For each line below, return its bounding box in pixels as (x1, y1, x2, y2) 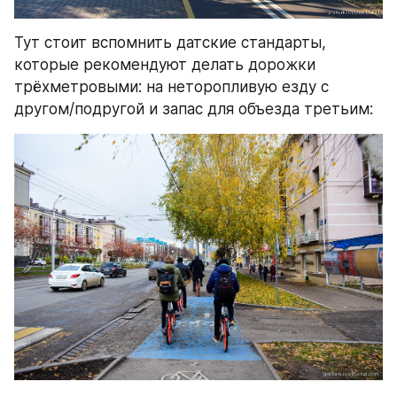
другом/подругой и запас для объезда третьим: (14, 100, 373, 119)
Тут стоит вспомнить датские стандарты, (14, 34, 326, 52)
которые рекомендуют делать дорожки (14, 56, 315, 74)
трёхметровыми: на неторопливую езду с (14, 78, 329, 97)
